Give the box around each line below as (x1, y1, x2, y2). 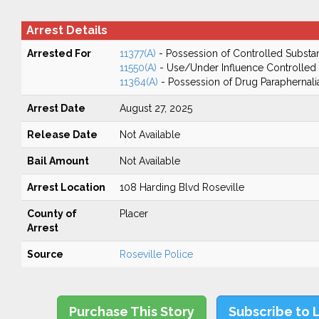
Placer (119, 208, 148, 219)
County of (26, 208, 77, 219)
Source (26, 249, 63, 260)
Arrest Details (26, 23, 108, 37)
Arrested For (26, 48, 91, 59)
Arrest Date (26, 103, 85, 114)
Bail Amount (26, 155, 89, 167)
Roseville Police (119, 249, 193, 260)
